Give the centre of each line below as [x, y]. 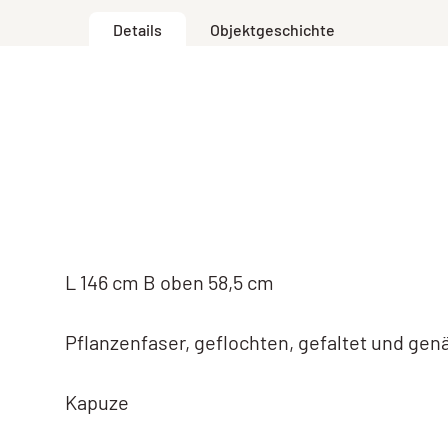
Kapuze [97, 401]
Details [137, 29]
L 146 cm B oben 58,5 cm [170, 281]
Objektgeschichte [272, 29]
